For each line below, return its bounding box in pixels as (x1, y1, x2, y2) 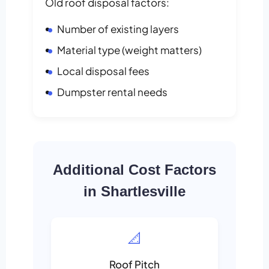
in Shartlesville (83, 183, 186, 200)
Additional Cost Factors (53, 162, 216, 178)
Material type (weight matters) (57, 43, 202, 57)
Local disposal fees (57, 64, 150, 78)
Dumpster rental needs (57, 85, 168, 99)
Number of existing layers (57, 22, 179, 36)
